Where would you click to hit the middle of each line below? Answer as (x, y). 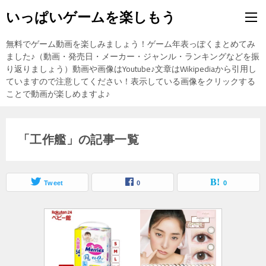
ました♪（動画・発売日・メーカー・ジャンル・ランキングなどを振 (133, 56)
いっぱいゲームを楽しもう (91, 17)
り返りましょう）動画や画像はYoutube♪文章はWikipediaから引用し (131, 69)
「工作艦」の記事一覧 (78, 140)
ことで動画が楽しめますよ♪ (58, 94)
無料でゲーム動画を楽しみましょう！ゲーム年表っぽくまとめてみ (131, 44)
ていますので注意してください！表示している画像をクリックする (131, 81)
